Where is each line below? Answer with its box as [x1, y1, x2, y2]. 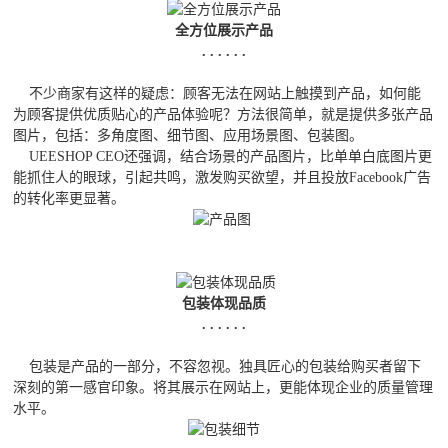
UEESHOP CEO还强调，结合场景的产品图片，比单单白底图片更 [13, 149, 433, 165]
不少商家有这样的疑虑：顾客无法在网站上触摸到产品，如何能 [13, 86, 422, 102]
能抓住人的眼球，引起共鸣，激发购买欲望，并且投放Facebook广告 [13, 170, 432, 186]
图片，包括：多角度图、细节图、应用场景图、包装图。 [13, 128, 364, 144]
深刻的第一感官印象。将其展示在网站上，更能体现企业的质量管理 [13, 380, 434, 396]
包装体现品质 [182, 296, 266, 312]
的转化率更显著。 [13, 191, 126, 207]
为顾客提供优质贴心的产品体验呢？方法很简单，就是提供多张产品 [13, 107, 434, 123]
